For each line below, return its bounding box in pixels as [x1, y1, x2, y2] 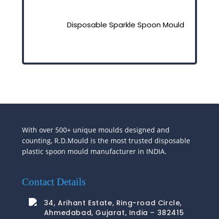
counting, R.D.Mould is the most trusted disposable [22, 135, 190, 145]
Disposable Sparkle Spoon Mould [66, 19, 184, 30]
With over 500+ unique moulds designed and [22, 125, 170, 134]
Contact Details [22, 175, 86, 188]
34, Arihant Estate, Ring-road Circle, [44, 197, 182, 208]
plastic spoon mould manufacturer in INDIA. [22, 146, 167, 156]
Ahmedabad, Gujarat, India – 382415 [44, 207, 184, 218]
